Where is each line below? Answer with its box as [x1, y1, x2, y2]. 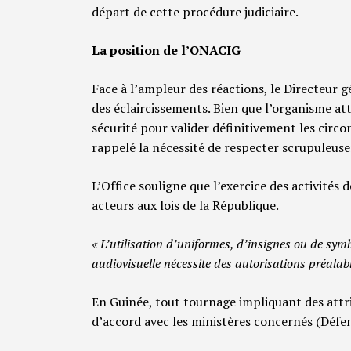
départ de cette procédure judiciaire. [92, 2, 299, 20]
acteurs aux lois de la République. [92, 196, 279, 214]
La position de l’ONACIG [92, 41, 241, 59]
